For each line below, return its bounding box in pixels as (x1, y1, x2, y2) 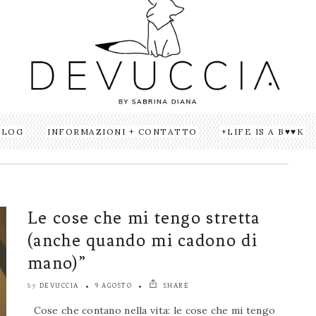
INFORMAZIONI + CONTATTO (47, 126, 197, 138)
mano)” (28, 253, 86, 274)
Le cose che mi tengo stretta (28, 207, 260, 229)
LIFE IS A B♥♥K (227, 126, 305, 138)
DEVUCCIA (39, 281, 79, 290)
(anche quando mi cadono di (28, 230, 257, 251)
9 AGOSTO (95, 281, 132, 290)
